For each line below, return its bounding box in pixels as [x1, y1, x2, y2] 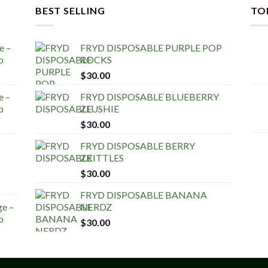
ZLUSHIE [80, 102, 119, 114]
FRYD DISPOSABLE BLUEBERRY [80, 90, 219, 102]
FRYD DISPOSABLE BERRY [80, 139, 195, 151]
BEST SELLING [35, 5, 105, 17]
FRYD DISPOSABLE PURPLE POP [80, 41, 222, 53]
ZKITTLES [80, 151, 124, 163]
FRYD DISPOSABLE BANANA [80, 188, 207, 200]
